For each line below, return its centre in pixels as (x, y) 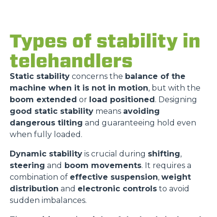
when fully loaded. (46, 134)
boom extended (43, 100)
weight (176, 177)
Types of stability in (105, 41)
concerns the (97, 76)
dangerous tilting (46, 123)
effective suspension (114, 177)
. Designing (176, 100)
